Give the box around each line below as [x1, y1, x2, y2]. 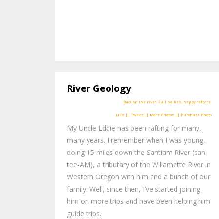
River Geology [67, 82, 131, 95]
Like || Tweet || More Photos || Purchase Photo [116, 112, 212, 118]
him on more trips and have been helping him [67, 197, 210, 206]
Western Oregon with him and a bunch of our [67, 172, 210, 182]
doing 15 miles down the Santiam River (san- [67, 148, 208, 157]
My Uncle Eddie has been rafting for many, [67, 123, 201, 133]
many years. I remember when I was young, [67, 135, 205, 145]
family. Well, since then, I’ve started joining [67, 184, 200, 194]
